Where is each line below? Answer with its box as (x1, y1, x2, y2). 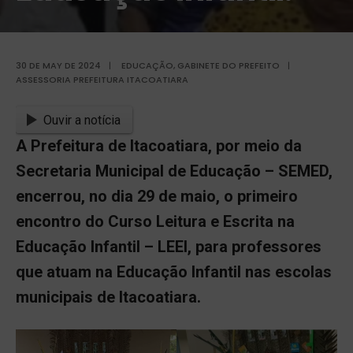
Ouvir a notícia (43, 112, 121, 128)
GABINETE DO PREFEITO (177, 58, 280, 72)
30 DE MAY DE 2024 (16, 58, 101, 72)
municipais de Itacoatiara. (16, 288, 201, 307)
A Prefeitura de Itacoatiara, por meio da (16, 136, 302, 156)
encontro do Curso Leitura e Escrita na (16, 212, 295, 232)
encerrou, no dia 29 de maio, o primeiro (16, 187, 298, 206)
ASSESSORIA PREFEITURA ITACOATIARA (16, 72, 188, 86)
